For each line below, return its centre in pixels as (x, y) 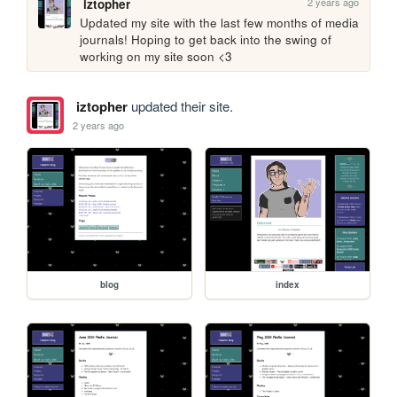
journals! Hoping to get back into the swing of (206, 40)
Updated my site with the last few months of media (220, 23)
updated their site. (180, 106)
